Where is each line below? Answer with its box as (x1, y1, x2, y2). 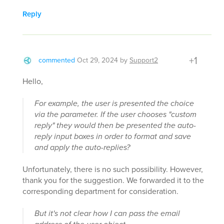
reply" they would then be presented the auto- (34, 119, 196, 131)
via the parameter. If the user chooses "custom (34, 108, 196, 120)
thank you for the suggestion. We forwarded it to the (22, 174, 204, 186)
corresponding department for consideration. (22, 185, 178, 197)
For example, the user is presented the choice (34, 97, 194, 109)
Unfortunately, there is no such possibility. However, (22, 163, 203, 175)
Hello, (22, 75, 43, 87)
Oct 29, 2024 (77, 55, 118, 66)
